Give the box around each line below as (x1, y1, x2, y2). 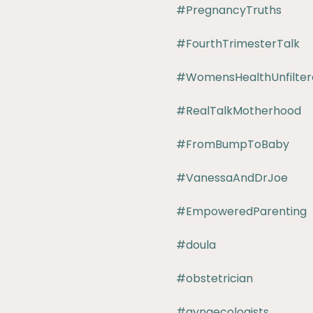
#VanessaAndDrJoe (176, 170, 288, 186)
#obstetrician (176, 270, 253, 286)
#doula (176, 237, 216, 253)
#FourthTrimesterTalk (176, 36, 300, 52)
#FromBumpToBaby (176, 136, 289, 152)
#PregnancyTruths (176, 2, 282, 18)
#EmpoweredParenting (176, 203, 307, 219)
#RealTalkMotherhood (176, 103, 301, 119)
